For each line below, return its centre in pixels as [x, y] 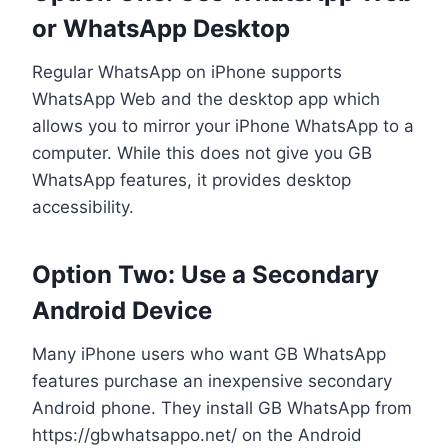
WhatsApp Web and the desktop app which [206, 98]
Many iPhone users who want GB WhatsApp [209, 353]
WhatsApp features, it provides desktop [191, 179]
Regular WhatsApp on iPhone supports [187, 71]
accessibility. [83, 206]
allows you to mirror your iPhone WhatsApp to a [223, 125]
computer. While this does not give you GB [202, 152]
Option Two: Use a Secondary [205, 274]
